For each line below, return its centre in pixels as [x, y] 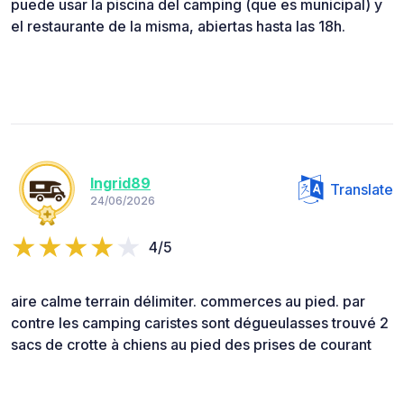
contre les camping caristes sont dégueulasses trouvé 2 [200, 323]
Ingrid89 [120, 183]
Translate [362, 190]
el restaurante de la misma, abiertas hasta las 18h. [178, 27]
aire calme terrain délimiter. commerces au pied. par [188, 302]
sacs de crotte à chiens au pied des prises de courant [191, 345]
